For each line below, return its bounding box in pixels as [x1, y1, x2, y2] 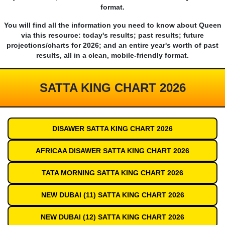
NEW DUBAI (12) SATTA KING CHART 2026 [41, 213, 184, 221]
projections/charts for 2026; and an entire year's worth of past [7, 41, 218, 50]
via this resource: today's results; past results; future [21, 31, 204, 40]
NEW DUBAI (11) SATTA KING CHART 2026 [41, 191, 184, 199]
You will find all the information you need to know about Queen [4, 21, 221, 30]
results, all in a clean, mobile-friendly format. [36, 51, 189, 60]
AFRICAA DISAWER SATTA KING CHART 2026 [36, 147, 189, 155]
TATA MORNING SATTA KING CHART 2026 [42, 169, 183, 177]
